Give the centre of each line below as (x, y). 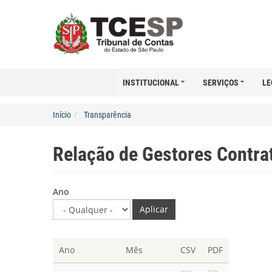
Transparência (107, 115)
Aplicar (154, 209)
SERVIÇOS (220, 83)
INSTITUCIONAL (151, 83)
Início (62, 115)
